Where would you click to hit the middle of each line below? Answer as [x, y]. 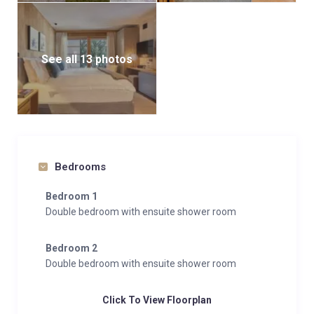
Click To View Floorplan [157, 300]
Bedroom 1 [71, 196]
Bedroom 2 [71, 248]
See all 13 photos [87, 59]
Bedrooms [80, 167]
